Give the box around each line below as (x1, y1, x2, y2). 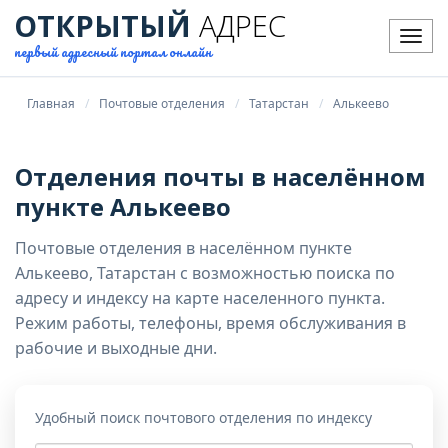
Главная (27, 95, 75, 112)
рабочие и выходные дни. (15, 337, 217, 359)
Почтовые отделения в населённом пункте (15, 237, 352, 259)
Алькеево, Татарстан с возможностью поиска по (15, 262, 395, 284)
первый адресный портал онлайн (14, 40, 212, 63)
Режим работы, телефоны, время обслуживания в (15, 312, 406, 334)
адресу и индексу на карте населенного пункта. (15, 287, 385, 309)
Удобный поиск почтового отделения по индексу (35, 408, 372, 427)
